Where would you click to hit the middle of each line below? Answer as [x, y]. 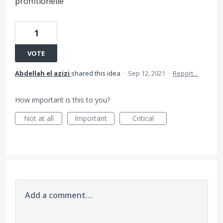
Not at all [39, 118]
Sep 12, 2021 [147, 73]
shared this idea [97, 73]
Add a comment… [59, 195]
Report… [186, 73]
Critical [143, 118]
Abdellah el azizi [42, 73]
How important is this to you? [62, 100]
